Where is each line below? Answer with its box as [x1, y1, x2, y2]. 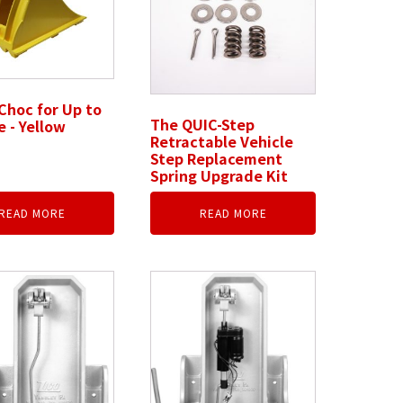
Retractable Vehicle [150, 130, 294, 153]
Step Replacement [150, 148, 283, 170]
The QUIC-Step [150, 113, 255, 136]
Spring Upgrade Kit [150, 165, 289, 187]
